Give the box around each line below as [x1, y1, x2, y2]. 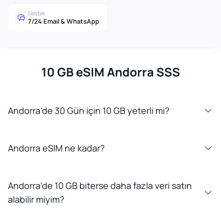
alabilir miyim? [8, 193, 64, 205]
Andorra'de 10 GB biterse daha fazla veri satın [8, 180, 192, 191]
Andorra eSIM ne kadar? [8, 142, 105, 154]
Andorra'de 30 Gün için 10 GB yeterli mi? [8, 105, 169, 116]
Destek [28, 9, 45, 17]
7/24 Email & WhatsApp [28, 17, 99, 26]
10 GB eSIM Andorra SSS [41, 64, 180, 80]
